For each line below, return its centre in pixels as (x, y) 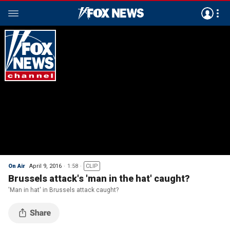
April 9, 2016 (45, 166)
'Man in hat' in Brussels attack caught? (63, 190)
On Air (17, 166)
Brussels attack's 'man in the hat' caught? (99, 178)
